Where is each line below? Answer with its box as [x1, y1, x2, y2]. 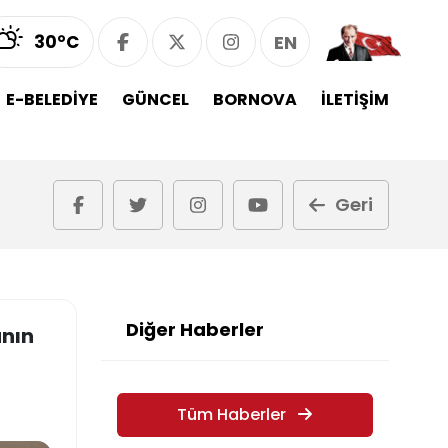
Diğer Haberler [125, 317, 264, 342]
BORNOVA [213, 88, 297, 111]
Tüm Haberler [177, 403, 287, 426]
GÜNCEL [122, 88, 189, 111]
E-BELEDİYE [6, 88, 98, 111]
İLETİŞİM [321, 88, 389, 111]
